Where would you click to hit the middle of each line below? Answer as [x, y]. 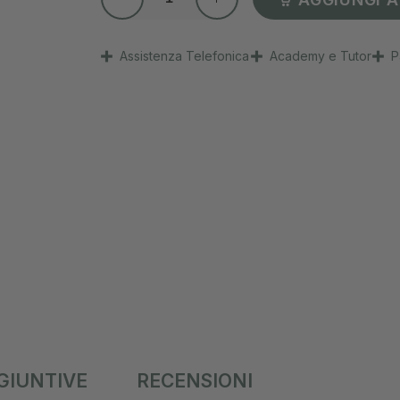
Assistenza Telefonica [185, 56]
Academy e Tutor [320, 56]
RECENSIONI [195, 380]
